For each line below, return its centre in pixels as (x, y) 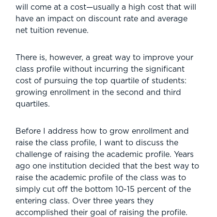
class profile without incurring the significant (100, 69)
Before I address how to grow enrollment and (102, 131)
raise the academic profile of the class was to (101, 178)
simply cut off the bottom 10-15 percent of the (103, 189)
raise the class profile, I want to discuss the (97, 143)
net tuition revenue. (52, 30)
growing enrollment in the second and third (98, 92)
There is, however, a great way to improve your (104, 57)
